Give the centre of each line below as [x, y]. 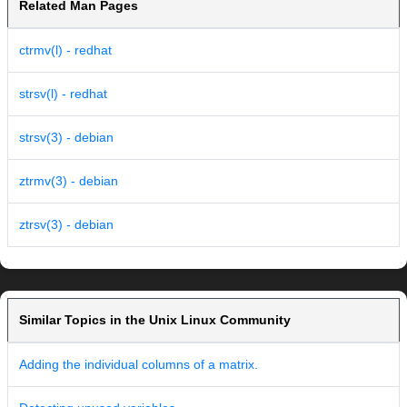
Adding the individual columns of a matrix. [139, 365]
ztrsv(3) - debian [66, 225]
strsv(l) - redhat [63, 94]
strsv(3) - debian [66, 138]
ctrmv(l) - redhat [65, 50]
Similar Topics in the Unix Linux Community [155, 320]
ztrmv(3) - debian [69, 181]
